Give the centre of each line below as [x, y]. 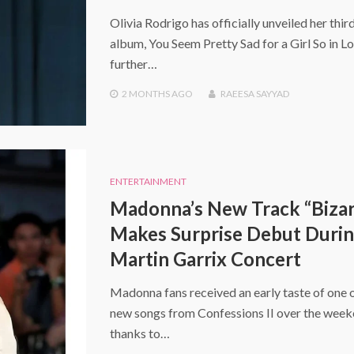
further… [133, 64]
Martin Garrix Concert [205, 258]
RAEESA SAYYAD [254, 94]
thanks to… [139, 333]
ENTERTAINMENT [148, 181]
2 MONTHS [145, 94]
